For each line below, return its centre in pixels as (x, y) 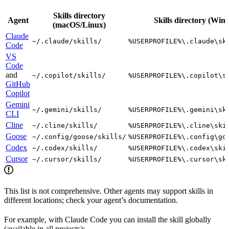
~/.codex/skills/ (65, 148)
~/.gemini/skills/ (67, 109)
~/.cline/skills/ (65, 125)
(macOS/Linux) (79, 25)
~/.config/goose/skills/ (79, 136)
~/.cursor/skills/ (67, 159)
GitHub (18, 84)
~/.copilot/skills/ (69, 75)
